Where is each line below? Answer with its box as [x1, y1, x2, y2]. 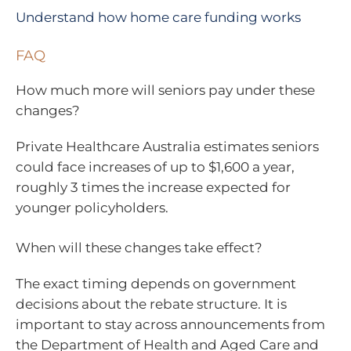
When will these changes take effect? [16, 240, 262, 256]
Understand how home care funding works [16, 9, 301, 26]
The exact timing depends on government [16, 276, 296, 292]
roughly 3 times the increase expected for [16, 179, 291, 195]
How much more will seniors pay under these [16, 81, 315, 98]
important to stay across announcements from [16, 317, 325, 333]
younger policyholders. [16, 199, 168, 215]
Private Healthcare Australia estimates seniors [16, 138, 319, 154]
